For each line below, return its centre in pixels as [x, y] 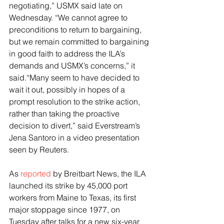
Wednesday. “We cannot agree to [69, 18]
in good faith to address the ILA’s [68, 54]
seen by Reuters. [39, 150]
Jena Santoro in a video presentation [75, 138]
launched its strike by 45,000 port [69, 186]
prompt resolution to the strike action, [75, 102]
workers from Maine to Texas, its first [73, 198]
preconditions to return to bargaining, [76, 30]
